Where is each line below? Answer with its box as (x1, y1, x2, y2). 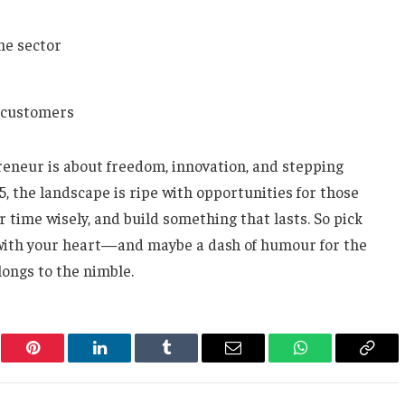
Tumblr (165, 353, 213, 370)
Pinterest (31, 353, 89, 370)
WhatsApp (298, 353, 369, 370)
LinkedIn (98, 353, 158, 370)
